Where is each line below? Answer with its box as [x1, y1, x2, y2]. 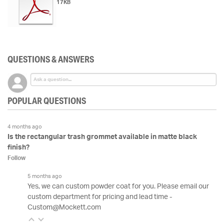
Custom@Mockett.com [27, 204, 101, 211]
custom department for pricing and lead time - [27, 193, 172, 201]
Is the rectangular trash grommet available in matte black [7, 133, 197, 141]
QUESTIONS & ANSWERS [7, 53, 94, 65]
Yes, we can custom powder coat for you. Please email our [27, 183, 209, 190]
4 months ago [7, 124, 42, 130]
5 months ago [27, 173, 62, 179]
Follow [7, 155, 25, 161]
